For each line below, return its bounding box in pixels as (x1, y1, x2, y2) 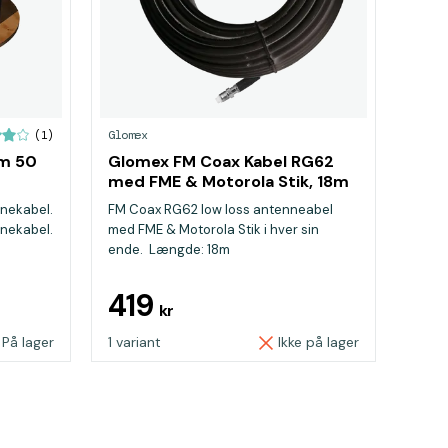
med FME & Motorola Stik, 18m (108, 171, 349, 192)
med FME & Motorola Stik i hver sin (108, 221, 319, 238)
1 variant (108, 333, 161, 351)
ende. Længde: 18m (108, 241, 230, 258)
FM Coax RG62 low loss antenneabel (108, 201, 333, 218)
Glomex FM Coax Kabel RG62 (108, 151, 334, 172)
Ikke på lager (278, 333, 359, 351)
